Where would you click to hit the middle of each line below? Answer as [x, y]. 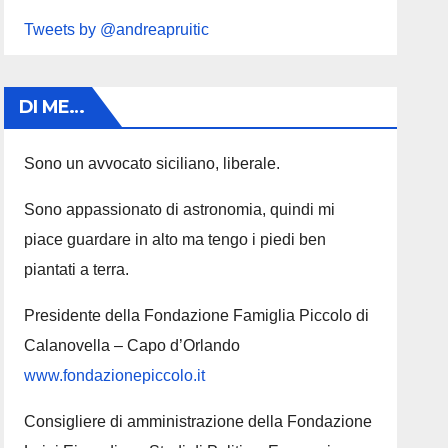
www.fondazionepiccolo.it [115, 375]
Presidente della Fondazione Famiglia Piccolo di [197, 315]
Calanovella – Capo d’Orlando [132, 345]
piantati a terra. [77, 269]
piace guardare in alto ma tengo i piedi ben [175, 239]
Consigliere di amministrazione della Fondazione [198, 421]
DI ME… [51, 107]
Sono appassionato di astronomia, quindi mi [180, 209]
